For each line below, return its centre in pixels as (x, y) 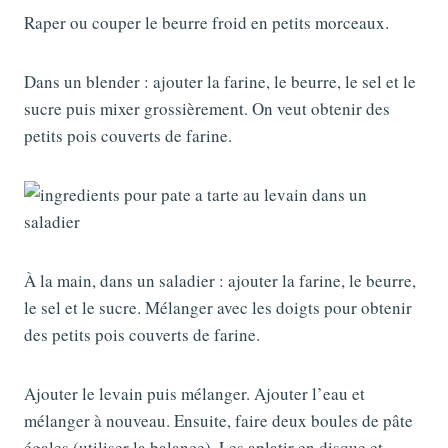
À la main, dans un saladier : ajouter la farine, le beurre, (220, 281)
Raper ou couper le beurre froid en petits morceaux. (206, 23)
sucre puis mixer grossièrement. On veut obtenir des (207, 109)
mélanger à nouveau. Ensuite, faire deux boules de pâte (218, 421)
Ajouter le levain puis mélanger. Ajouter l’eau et (194, 394)
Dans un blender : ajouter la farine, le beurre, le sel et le (220, 82)
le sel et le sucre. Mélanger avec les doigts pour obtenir (218, 308)
